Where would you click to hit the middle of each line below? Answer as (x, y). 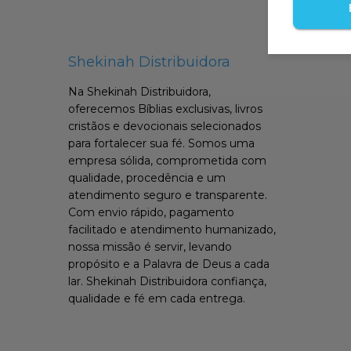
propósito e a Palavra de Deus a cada (169, 264)
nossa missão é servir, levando (150, 246)
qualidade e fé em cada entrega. (157, 298)
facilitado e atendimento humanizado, (172, 229)
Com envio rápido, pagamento (151, 212)
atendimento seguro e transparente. (168, 195)
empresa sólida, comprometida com (167, 160)
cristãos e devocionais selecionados (165, 126)
